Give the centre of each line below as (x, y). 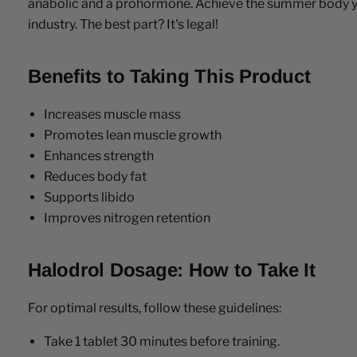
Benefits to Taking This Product (169, 76)
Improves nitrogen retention (127, 218)
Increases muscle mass (112, 114)
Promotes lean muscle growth (133, 135)
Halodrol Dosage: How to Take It (172, 269)
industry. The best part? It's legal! (123, 24)
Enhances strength (99, 155)
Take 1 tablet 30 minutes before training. (162, 341)
